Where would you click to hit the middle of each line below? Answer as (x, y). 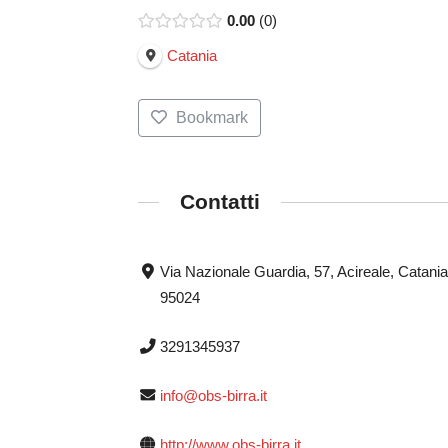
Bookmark (211, 117)
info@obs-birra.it (213, 395)
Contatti (220, 202)
